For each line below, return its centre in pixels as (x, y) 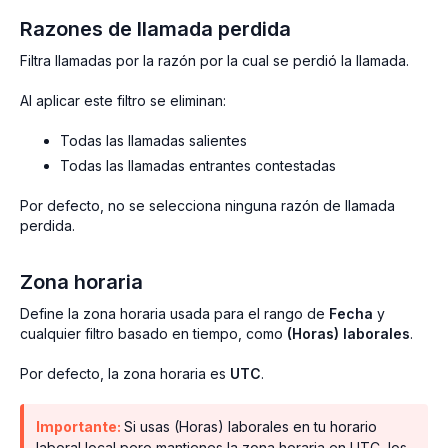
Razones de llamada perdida (155, 29)
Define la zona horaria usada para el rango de (174, 314)
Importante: (80, 427)
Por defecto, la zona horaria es (125, 374)
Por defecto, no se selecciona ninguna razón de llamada (207, 206)
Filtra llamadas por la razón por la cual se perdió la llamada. (214, 61)
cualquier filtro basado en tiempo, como (153, 334)
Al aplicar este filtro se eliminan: (123, 101)
